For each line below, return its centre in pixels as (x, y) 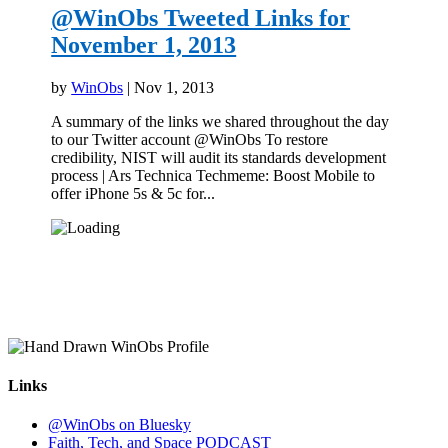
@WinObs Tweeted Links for (201, 17)
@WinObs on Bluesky (119, 425)
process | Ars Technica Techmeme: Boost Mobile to (213, 175)
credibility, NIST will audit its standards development (219, 157)
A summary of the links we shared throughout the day (220, 121)
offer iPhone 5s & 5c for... (133, 193)
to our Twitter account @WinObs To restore (190, 139)
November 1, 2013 (144, 44)
